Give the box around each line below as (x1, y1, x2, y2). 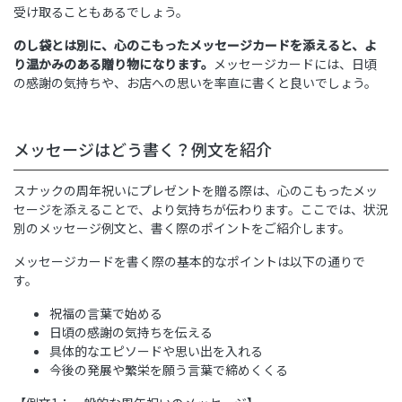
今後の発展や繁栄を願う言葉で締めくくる (49, 361, 288, 380)
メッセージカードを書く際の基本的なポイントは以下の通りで (13, 252, 365, 271)
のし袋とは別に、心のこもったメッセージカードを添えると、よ (13, 36, 377, 55)
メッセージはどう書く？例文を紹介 (13, 137, 272, 162)
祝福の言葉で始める (49, 304, 162, 323)
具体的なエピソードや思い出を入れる (49, 342, 263, 361)
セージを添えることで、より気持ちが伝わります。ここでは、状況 (13, 200, 389, 219)
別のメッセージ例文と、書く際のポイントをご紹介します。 (13, 219, 351, 238)
